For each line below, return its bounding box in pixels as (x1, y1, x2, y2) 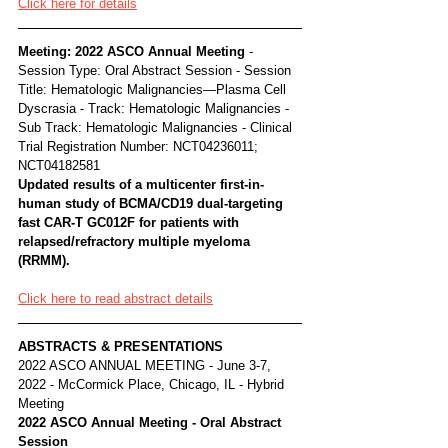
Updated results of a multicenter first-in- (18, 176, 264, 192)
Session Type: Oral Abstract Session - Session (18, 62, 295, 78)
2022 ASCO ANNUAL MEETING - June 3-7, (18, 357, 275, 373)
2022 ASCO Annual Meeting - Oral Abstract (18, 414, 285, 430)
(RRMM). (18, 252, 70, 268)
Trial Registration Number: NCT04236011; (18, 138, 262, 154)
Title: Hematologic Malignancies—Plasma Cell (18, 81, 290, 97)
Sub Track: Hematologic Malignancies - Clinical (18, 119, 296, 135)
